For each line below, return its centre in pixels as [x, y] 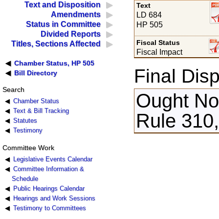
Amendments [76, 15]
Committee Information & [48, 169]
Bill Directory [36, 73]
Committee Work [28, 147]
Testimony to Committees [49, 208]
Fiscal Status [158, 42]
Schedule [25, 178]
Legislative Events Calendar [53, 159]
